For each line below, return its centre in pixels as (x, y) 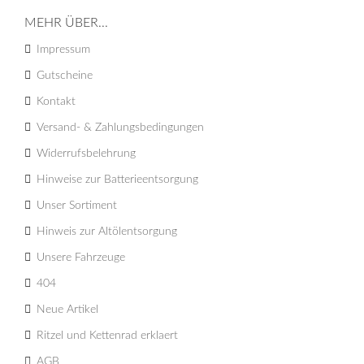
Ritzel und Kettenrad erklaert (107, 335)
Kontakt (56, 101)
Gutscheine (65, 75)
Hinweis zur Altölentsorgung (107, 231)
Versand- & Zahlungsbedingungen (120, 127)
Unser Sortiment (77, 205)
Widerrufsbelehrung (86, 153)
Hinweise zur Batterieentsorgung (117, 179)
